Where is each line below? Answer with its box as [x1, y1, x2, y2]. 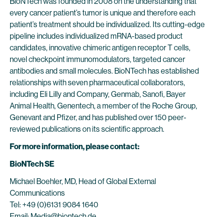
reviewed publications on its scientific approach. [10, 124, 164, 134]
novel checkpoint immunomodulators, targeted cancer [10, 55, 185, 64]
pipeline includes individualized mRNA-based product [10, 31, 183, 41]
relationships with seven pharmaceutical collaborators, [10, 78, 185, 87]
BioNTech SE [10, 159, 116, 169]
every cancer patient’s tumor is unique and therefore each [10, 8, 195, 17]
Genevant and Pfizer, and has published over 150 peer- [10, 113, 186, 122]
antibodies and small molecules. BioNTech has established [10, 66, 199, 76]
